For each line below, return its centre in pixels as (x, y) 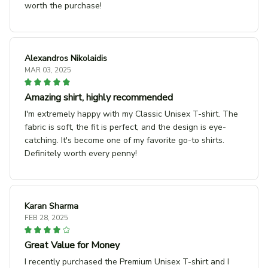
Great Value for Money (72, 246)
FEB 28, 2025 (46, 218)
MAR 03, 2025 (48, 70)
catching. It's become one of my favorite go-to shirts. (124, 141)
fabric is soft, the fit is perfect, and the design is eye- (125, 127)
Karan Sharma (51, 206)
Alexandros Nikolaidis (66, 59)
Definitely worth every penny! (81, 154)
